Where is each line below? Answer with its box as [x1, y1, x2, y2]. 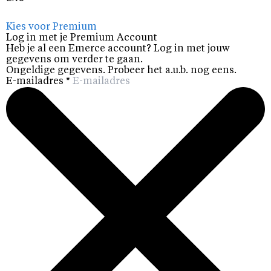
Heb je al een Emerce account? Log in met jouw [6, 44, 230, 54]
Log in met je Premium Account [6, 33, 157, 43]
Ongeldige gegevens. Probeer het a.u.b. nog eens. [6, 66, 237, 76]
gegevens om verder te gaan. [6, 55, 143, 65]
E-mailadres [6, 77, 66, 87]
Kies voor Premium [6, 22, 97, 32]
